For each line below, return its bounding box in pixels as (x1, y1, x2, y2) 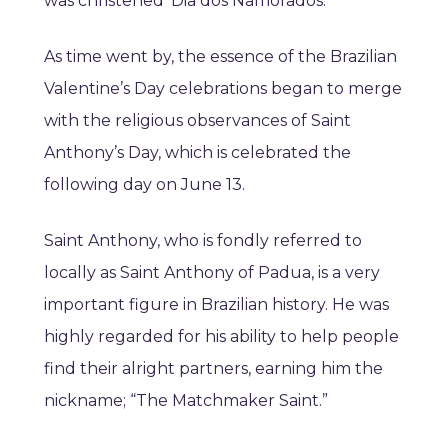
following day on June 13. (44, 175, 245, 195)
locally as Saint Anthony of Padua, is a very (44, 263, 380, 283)
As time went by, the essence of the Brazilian (44, 47, 397, 67)
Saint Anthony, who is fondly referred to (44, 231, 362, 251)
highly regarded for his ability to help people (44, 327, 399, 347)
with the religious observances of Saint (44, 111, 351, 131)
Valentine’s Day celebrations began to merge (44, 79, 402, 99)
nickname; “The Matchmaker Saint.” (44, 391, 328, 411)
